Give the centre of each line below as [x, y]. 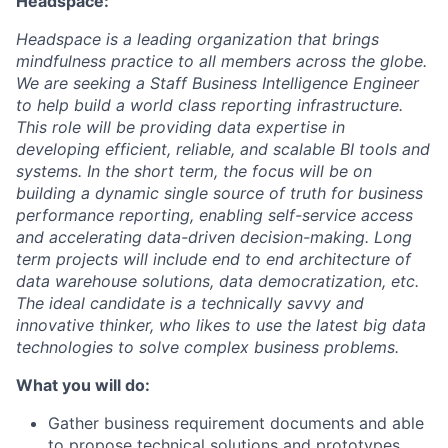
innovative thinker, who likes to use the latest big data [221, 324]
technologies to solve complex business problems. [207, 346]
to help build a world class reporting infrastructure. [209, 104]
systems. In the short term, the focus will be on [194, 170]
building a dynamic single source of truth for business [219, 192]
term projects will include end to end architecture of [213, 258]
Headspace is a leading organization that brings [197, 38]
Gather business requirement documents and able [236, 422]
